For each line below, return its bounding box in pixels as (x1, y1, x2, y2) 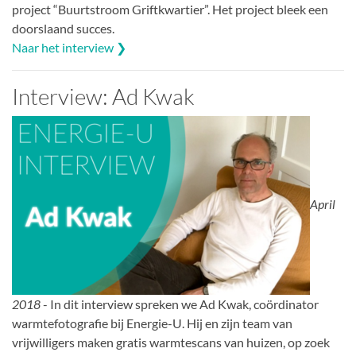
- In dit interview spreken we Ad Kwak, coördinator (41, 296, 319, 311)
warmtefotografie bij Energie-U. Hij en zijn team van (12, 315, 292, 331)
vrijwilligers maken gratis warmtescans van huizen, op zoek (12, 335, 330, 350)
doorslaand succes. (12, 21, 114, 36)
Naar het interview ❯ (12, 40, 126, 55)
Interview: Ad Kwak (12, 83, 195, 110)
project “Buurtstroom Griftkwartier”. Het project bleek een (12, 2, 328, 17)
